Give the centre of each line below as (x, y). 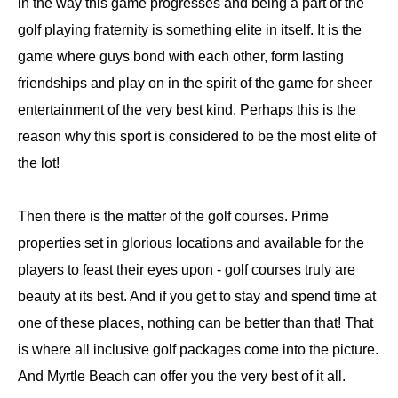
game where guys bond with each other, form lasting (181, 56)
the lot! (39, 163)
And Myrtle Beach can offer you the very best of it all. (182, 376)
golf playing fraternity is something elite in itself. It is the (190, 30)
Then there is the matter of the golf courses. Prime (173, 216)
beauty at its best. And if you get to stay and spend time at (197, 296)
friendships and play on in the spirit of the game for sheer (195, 83)
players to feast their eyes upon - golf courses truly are (187, 270)
